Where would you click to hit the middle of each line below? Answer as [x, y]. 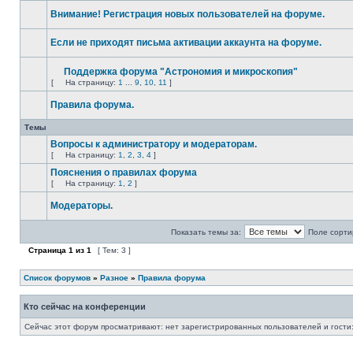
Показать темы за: [206, 232]
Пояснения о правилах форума [124, 173]
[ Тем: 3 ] [114, 250]
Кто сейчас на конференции [85, 307]
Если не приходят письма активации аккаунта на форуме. [186, 43]
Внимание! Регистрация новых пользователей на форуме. [188, 14]
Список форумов [57, 278]
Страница [47, 250]
